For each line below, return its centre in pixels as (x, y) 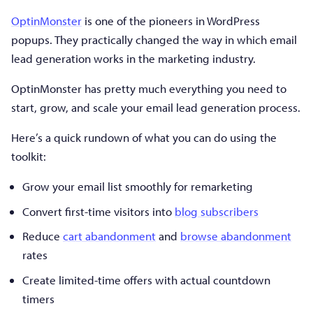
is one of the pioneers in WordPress (171, 21)
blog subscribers (217, 211)
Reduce (43, 236)
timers (38, 298)
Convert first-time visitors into (99, 211)
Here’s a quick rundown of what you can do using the (144, 138)
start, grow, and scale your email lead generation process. (156, 108)
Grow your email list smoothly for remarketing (138, 187)
